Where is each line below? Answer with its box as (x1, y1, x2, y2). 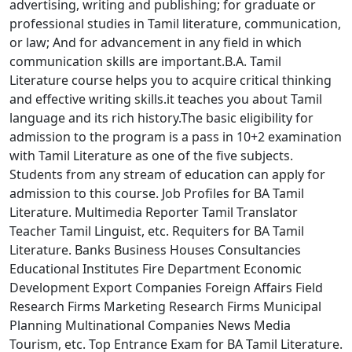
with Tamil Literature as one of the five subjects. (9, 147, 293, 164)
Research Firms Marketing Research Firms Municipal (9, 298, 321, 315)
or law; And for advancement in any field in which (9, 34, 302, 51)
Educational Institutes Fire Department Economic (9, 260, 302, 277)
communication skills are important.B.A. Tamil (9, 53, 281, 70)
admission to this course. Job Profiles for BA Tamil (9, 185, 304, 202)
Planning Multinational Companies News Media (9, 317, 291, 334)
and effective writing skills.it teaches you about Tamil (9, 90, 322, 108)
